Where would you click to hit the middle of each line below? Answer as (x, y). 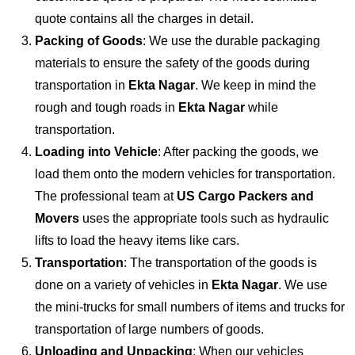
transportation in (82, 85)
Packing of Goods (89, 40)
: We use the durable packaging (231, 40)
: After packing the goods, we (238, 151)
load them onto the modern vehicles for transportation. (185, 174)
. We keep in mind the (256, 85)
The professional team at (106, 196)
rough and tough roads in (107, 107)
